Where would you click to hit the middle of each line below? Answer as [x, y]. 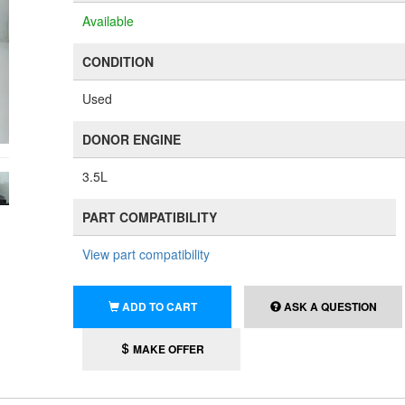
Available [108, 21]
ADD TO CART [159, 306]
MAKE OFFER [167, 349]
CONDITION [118, 61]
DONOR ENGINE [132, 139]
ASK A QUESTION [329, 306]
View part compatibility [146, 254]
